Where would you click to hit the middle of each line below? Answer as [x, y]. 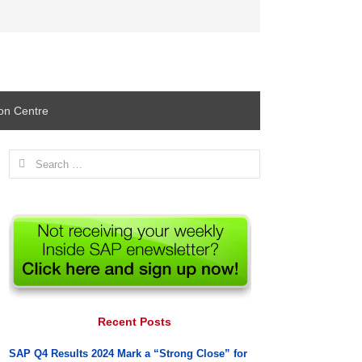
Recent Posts [135, 322]
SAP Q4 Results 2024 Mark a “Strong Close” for [128, 354]
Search [25, 158]
